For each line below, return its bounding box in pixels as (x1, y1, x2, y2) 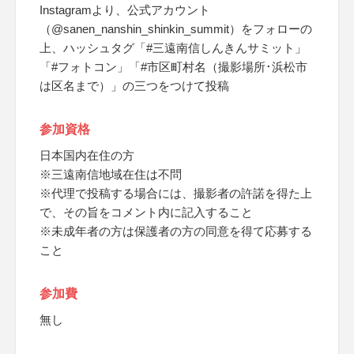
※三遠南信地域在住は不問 (40, 168, 182, 181)
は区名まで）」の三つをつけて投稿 (40, 79, 229, 92)
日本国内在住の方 (40, 149, 134, 162)
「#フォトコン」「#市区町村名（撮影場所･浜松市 (40, 60, 307, 73)
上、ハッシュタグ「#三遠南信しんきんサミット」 (40, 41, 307, 55)
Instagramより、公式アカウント (40, 3, 210, 17)
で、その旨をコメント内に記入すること (40, 205, 253, 219)
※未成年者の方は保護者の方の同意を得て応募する (40, 224, 312, 238)
